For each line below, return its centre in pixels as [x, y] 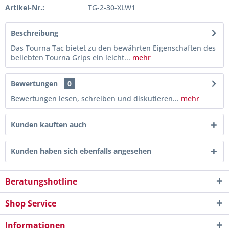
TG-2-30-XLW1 [111, 7]
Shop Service [31, 203]
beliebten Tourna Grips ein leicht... [71, 58]
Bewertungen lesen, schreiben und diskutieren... [95, 98]
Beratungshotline [41, 181]
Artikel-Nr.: [25, 7]
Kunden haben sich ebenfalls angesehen [81, 151]
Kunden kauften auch [49, 124]
